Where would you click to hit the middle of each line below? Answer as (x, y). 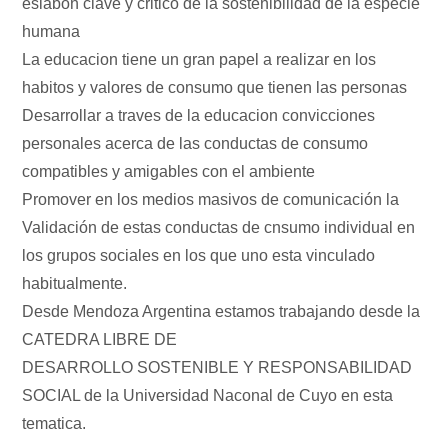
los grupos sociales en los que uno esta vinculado (199, 255)
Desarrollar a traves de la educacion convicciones (199, 115)
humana (51, 31)
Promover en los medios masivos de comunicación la (211, 199)
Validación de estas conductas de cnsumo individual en (219, 227)
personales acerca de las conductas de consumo (195, 143)
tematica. (54, 423)
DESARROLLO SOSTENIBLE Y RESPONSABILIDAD (217, 367)
